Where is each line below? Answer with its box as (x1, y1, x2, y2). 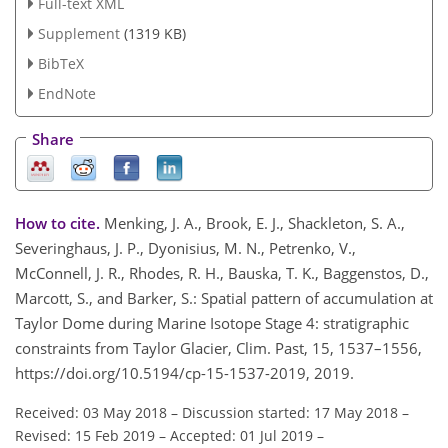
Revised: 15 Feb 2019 (15, 425, 155, 445)
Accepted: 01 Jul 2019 (170, 425, 313, 445)
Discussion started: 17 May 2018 (182, 402, 398, 422)
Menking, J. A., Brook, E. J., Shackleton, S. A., (104, 212, 405, 233)
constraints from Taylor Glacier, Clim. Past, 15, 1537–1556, (15, 337, 422, 358)
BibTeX (37, 53, 84, 73)
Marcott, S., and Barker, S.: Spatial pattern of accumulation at (15, 287, 433, 308)
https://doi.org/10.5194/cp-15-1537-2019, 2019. (15, 362, 354, 383)
